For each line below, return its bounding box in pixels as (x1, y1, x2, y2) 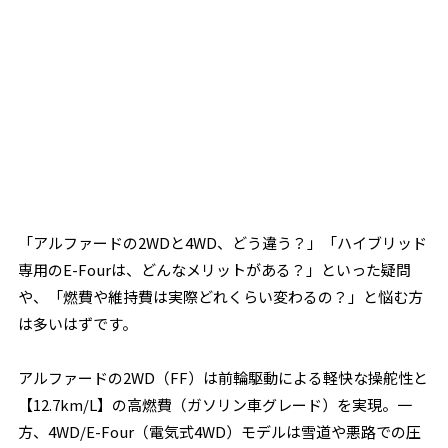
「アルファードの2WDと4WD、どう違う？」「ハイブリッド (18, 232, 428, 253)
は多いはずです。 (18, 313, 138, 334)
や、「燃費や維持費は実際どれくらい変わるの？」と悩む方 (18, 286, 424, 307)
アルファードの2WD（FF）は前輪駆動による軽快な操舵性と (18, 367, 429, 388)
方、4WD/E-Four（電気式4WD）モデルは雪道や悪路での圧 (18, 421, 422, 442)
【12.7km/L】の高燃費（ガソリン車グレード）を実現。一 (18, 394, 413, 415)
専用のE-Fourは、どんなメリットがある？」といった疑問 (18, 259, 412, 280)
